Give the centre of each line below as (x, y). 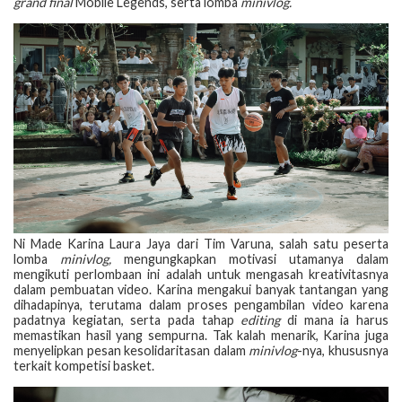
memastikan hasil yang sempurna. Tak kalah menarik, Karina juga (201, 336)
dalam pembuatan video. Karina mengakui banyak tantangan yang (201, 290)
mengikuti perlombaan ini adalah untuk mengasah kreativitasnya (201, 275)
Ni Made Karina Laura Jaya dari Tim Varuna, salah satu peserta (201, 244)
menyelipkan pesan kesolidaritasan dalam (131, 351)
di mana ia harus (335, 320)
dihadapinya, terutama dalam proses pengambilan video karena (201, 305)
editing (261, 320)
